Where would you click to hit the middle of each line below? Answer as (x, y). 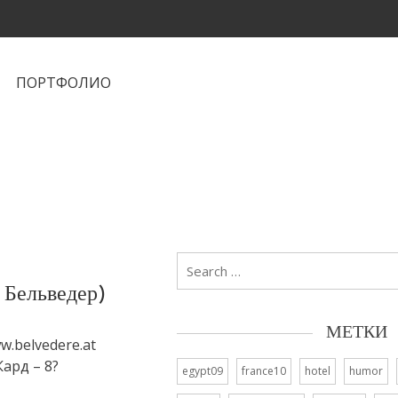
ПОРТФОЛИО (64, 83)
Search (199, 262)
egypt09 (203, 370)
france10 (264, 370)
